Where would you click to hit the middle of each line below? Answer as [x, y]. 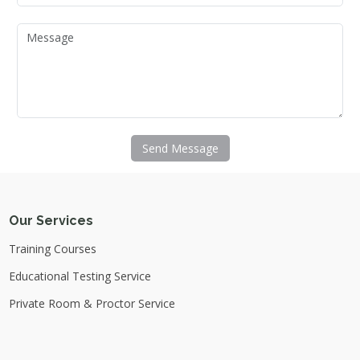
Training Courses [52, 248]
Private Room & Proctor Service [92, 303]
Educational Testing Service [80, 276]
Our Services [51, 220]
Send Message [180, 148]
